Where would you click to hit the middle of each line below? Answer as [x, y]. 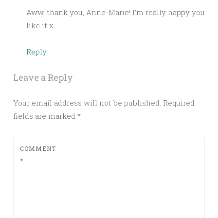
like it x [40, 25]
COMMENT [38, 148]
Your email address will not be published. [87, 102]
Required [179, 102]
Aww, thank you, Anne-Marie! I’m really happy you [116, 12]
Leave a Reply [43, 77]
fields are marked [45, 116]
